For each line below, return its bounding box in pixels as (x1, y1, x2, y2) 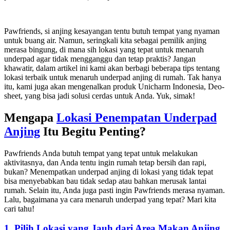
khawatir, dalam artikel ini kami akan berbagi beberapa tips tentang (4, 63, 220, 72)
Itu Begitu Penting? (40, 124, 146, 138)
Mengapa (4, 110, 56, 124)
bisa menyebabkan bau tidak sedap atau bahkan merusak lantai (4, 176, 206, 185)
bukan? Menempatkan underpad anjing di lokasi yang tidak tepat (4, 167, 213, 176)
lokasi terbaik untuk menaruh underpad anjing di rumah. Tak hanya (4, 72, 221, 82)
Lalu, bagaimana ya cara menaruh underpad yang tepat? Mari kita (4, 195, 216, 204)
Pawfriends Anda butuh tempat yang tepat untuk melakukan (4, 148, 198, 158)
